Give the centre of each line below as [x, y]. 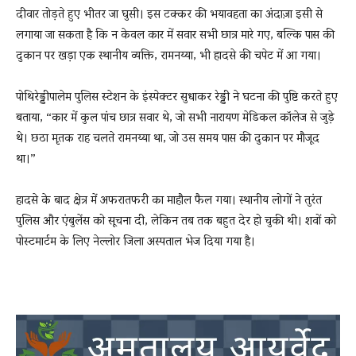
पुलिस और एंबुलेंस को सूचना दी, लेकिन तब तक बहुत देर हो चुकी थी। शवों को [176, 222]
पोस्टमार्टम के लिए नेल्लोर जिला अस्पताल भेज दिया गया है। [135, 243]
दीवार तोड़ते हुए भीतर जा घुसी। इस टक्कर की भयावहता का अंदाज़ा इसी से [169, 15]
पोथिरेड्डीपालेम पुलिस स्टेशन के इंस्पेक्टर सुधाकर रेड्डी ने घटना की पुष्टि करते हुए [177, 98]
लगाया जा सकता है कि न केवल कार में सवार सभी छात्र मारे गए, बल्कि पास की [175, 36]
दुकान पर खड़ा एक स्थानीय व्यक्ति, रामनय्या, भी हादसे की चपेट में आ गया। [168, 57]
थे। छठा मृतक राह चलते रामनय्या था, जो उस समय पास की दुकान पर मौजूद [168, 139]
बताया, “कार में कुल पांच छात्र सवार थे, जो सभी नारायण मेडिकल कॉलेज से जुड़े [175, 119]
